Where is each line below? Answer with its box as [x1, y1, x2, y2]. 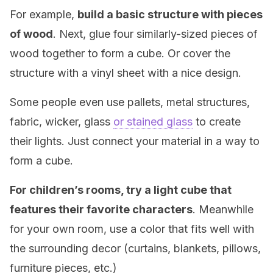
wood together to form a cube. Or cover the [10, 47, 230, 60]
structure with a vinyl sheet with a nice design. [10, 66, 241, 79]
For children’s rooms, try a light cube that [10, 183, 232, 196]
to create [193, 115, 241, 128]
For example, [10, 8, 77, 21]
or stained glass [113, 115, 193, 128]
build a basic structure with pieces [77, 8, 263, 21]
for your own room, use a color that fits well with [10, 222, 254, 235]
